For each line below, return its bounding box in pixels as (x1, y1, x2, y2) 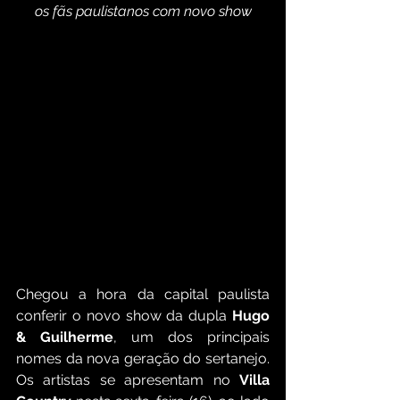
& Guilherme (16, 329, 113, 346)
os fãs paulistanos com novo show (34, 3, 252, 21)
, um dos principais (113, 329, 270, 346)
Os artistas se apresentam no (16, 371, 239, 389)
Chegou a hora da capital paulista (16, 286, 270, 304)
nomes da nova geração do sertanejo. (16, 350, 270, 368)
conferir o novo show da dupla (16, 307, 232, 325)
